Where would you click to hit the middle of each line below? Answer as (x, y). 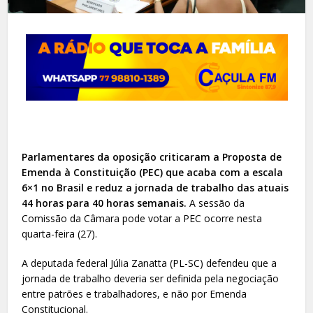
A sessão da (217, 203)
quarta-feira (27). (60, 233)
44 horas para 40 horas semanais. (106, 203)
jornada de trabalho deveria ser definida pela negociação (151, 278)
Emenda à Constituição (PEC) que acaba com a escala (153, 172)
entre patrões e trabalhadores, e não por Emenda (134, 293)
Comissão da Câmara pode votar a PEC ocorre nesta (142, 218)
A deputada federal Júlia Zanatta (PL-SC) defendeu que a (150, 263)
